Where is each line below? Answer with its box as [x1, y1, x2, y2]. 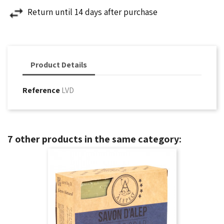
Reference [22, 85, 60, 95]
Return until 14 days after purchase [27, 6, 157, 17]
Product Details [30, 59, 87, 70]
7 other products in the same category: [7, 132, 181, 145]
